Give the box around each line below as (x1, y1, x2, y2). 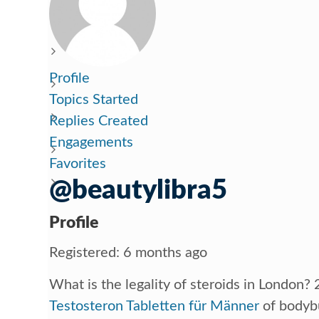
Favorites (49, 156, 107, 171)
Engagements (49, 135, 134, 150)
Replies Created (49, 113, 149, 128)
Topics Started (49, 92, 139, 107)
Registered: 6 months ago (49, 245, 208, 260)
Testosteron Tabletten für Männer (49, 298, 260, 313)
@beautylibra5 (49, 176, 228, 204)
